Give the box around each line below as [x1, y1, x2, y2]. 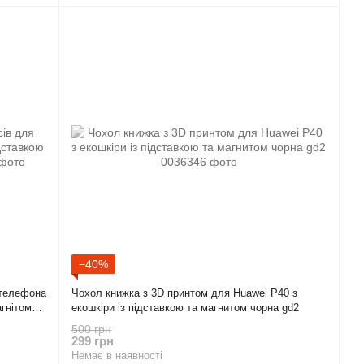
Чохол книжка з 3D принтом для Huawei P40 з [71, 287, 297, 300]
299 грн [71, 333, 114, 348]
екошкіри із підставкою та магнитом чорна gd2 [71, 301, 299, 314]
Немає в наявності [71, 349, 162, 362]
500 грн [71, 322, 111, 336]
